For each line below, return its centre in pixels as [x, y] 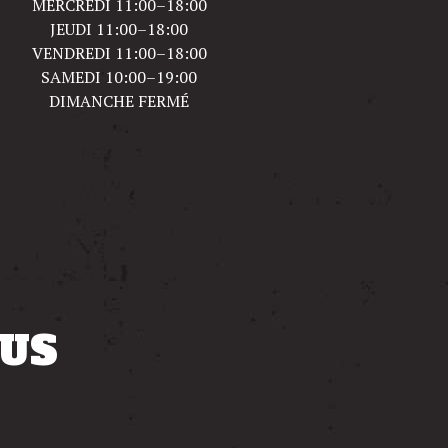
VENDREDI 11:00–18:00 [119, 53]
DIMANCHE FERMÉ [119, 101]
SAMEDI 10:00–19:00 [119, 77]
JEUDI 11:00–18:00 [119, 29]
